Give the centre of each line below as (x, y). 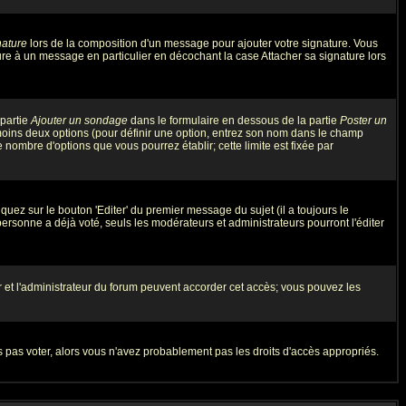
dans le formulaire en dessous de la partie (234, 121)
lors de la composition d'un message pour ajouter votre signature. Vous (203, 43)
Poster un (363, 121)
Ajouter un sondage (79, 121)
